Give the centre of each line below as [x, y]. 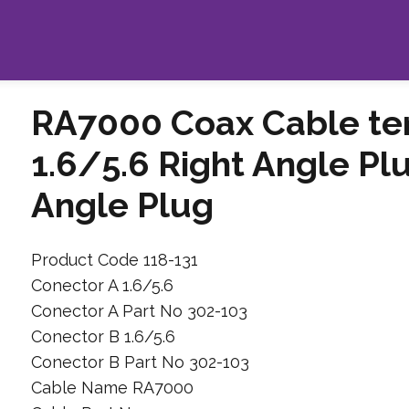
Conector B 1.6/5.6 [103, 336]
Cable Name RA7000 [112, 387]
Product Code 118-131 [114, 259]
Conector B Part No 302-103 [140, 362]
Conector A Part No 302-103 [139, 310]
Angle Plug [122, 204]
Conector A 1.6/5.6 [102, 285]
